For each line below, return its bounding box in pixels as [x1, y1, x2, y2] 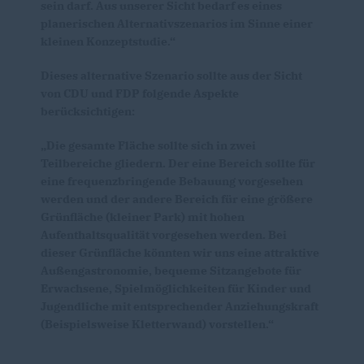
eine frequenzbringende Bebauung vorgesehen [41, 174, 303, 188]
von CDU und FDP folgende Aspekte [41, 86, 239, 101]
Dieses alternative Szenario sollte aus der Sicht [41, 68, 302, 83]
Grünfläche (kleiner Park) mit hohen [41, 210, 245, 224]
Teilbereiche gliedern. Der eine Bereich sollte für [41, 156, 315, 171]
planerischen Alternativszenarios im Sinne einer [41, 16, 313, 31]
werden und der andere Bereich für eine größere [41, 192, 313, 206]
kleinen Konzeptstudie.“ [41, 34, 175, 49]
